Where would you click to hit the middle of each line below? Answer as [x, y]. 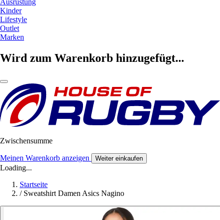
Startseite [34, 184]
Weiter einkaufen [119, 158]
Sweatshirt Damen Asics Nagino [74, 193]
